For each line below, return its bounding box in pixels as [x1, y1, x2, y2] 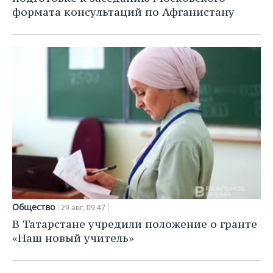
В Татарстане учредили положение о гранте [12, 216, 257, 231]
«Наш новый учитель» [12, 230, 134, 245]
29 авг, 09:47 [61, 202, 105, 213]
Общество [12, 200, 55, 213]
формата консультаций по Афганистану [12, 4, 235, 19]
